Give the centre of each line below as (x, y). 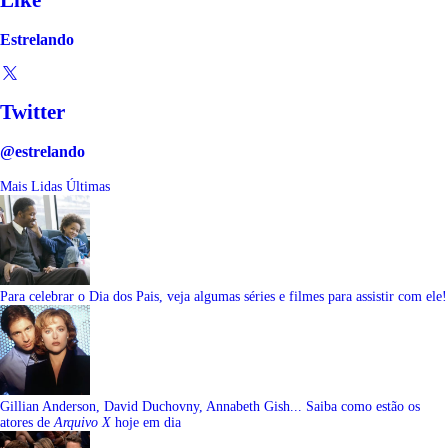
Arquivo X (82, 422)
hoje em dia (146, 422)
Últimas (88, 186)
